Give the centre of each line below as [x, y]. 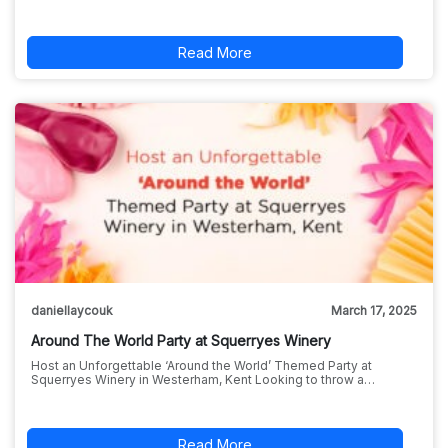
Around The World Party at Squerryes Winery [180, 340]
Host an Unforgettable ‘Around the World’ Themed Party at [201, 365]
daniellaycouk [71, 310]
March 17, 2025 [374, 310]
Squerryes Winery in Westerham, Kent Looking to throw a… [202, 379]
